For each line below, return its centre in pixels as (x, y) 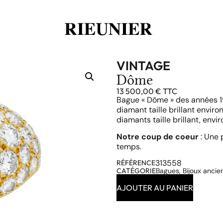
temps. (129, 147)
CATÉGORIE (136, 170)
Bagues (167, 170)
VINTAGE (143, 66)
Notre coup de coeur (158, 137)
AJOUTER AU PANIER (155, 187)
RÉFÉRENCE (136, 163)
